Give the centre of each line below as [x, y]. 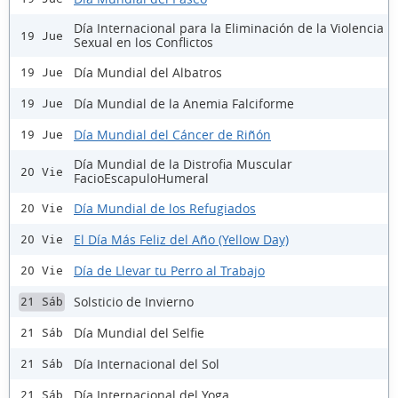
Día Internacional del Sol [147, 363]
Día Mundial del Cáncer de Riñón [172, 134]
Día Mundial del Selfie [139, 332]
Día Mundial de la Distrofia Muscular [183, 164]
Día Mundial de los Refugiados [165, 208]
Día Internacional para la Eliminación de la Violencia [229, 28]
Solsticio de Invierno [134, 301]
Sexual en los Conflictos [143, 43]
